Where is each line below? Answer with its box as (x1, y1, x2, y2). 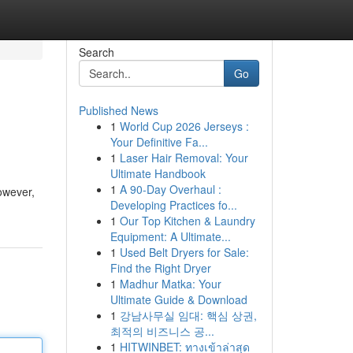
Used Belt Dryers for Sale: (119, 244, 249, 260)
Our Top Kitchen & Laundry (119, 213, 255, 229)
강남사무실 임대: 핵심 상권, (119, 307, 257, 323)
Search (78, 44, 114, 60)
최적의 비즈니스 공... (110, 323, 214, 339)
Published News (78, 102, 158, 118)
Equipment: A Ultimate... (110, 229, 231, 244)
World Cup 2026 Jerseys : (119, 118, 249, 134)
